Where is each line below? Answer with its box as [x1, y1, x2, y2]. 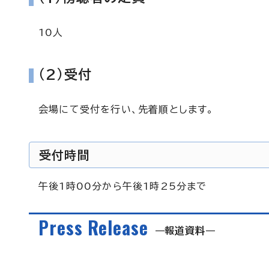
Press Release [38, 214, 148, 241]
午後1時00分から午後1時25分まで [38, 181, 207, 191]
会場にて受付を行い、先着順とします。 [38, 104, 214, 114]
